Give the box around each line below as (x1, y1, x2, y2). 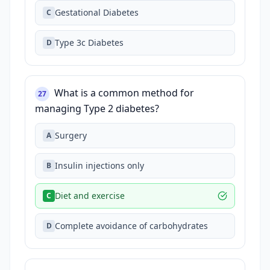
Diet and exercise (55, 190, 125, 201)
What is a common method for (54, 86, 194, 99)
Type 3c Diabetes (55, 37, 124, 48)
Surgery (55, 130, 87, 141)
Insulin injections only (55, 160, 144, 171)
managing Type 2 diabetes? (35, 102, 159, 115)
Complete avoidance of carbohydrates (55, 220, 208, 231)
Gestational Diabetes (55, 7, 139, 18)
